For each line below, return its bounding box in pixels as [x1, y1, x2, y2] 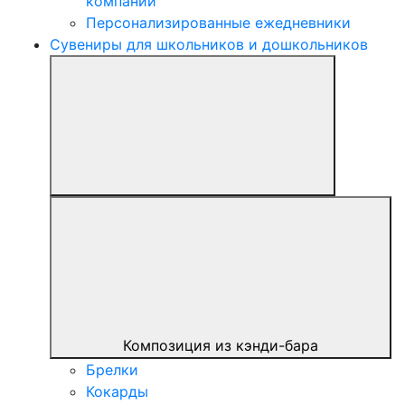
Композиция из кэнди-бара [123, 336, 318, 355]
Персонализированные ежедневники [86, 14, 351, 33]
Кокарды [86, 382, 148, 401]
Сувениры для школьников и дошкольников [50, 35, 368, 54]
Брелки [86, 361, 138, 380]
